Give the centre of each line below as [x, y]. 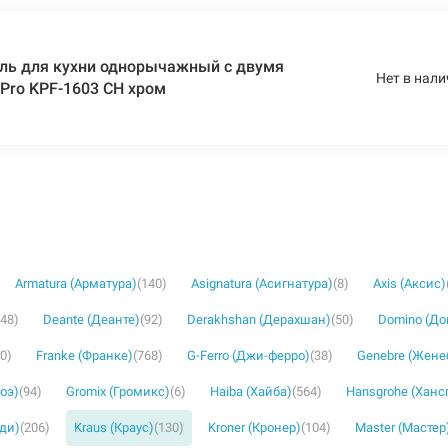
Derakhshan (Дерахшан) [259, 319]
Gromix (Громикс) [118, 391]
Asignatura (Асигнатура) [262, 283]
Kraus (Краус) [114, 427]
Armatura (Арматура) [76, 283]
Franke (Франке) [84, 355]
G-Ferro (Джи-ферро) [248, 355]
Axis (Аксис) [409, 283]
